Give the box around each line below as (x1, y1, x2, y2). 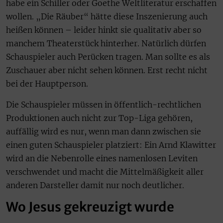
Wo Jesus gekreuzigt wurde (6, 199, 174, 216)
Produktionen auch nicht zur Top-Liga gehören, (6, 112, 193, 123)
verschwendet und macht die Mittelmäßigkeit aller (6, 166, 204, 177)
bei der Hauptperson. (6, 79, 88, 89)
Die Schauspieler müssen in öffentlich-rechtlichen (6, 99, 201, 110)
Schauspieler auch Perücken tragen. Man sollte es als (6, 52, 210, 62)
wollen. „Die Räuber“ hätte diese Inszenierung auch (6, 11, 208, 22)
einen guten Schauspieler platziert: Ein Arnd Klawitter (6, 139, 216, 150)
